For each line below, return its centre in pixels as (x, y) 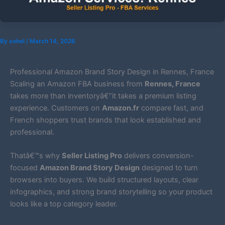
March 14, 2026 (52, 41)
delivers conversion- (158, 156)
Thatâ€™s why (36, 156)
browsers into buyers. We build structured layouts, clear (104, 180)
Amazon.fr (121, 108)
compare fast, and (171, 108)
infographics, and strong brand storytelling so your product (111, 192)
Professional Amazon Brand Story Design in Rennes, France (112, 72)
